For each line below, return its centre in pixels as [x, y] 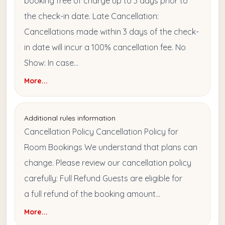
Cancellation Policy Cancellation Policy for [101, 132]
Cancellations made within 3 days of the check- [111, 32]
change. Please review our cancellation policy [108, 163]
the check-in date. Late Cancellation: [91, 16]
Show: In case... [51, 63]
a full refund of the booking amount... [92, 194]
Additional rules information [70, 118]
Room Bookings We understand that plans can [111, 147]
